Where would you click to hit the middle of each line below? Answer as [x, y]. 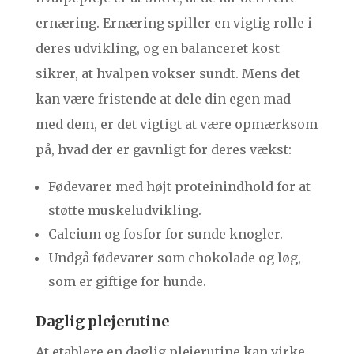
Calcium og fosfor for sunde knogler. [165, 234]
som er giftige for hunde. [127, 282]
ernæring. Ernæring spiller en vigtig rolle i [173, 23]
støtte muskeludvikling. [124, 211]
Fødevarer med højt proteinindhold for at [179, 187]
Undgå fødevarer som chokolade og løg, [174, 258]
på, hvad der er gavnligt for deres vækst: [163, 150]
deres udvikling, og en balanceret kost [157, 49]
